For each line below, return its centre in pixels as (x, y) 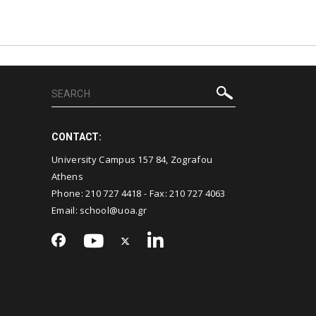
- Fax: (156, 193)
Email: (66, 210)
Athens (67, 176)
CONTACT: (77, 136)
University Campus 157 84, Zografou (132, 159)
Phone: (69, 193)
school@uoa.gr (114, 210)
